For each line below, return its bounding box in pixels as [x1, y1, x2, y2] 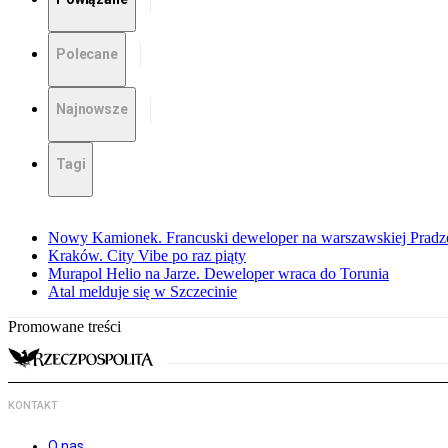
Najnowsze [56, 101, 128, 118]
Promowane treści [8, 318, 121, 336]
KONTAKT [8, 399, 58, 413]
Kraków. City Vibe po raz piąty [48, 247, 246, 265]
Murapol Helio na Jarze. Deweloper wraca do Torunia [48, 265, 389, 283]
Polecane [56, 46, 118, 63]
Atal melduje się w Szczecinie [48, 283, 237, 301]
